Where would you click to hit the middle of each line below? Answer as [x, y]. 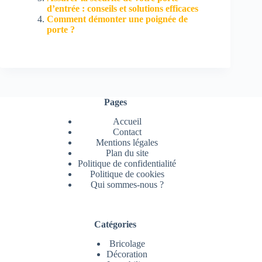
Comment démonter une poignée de [117, 19]
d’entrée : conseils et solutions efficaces [123, 8]
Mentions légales [127, 143]
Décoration [127, 254]
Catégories [116, 225]
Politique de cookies [127, 174]
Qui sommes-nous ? [127, 185]
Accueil [127, 122]
